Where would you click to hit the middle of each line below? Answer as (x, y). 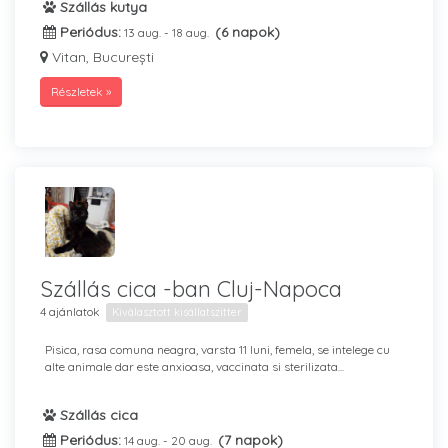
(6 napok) (247, 32)
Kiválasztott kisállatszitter (177, 312)
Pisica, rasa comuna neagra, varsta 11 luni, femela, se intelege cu (217, 349)
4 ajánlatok (70, 311)
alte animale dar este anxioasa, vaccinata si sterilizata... (194, 366)
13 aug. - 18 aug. (168, 32)
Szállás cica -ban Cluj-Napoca (191, 289)
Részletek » (81, 91)
